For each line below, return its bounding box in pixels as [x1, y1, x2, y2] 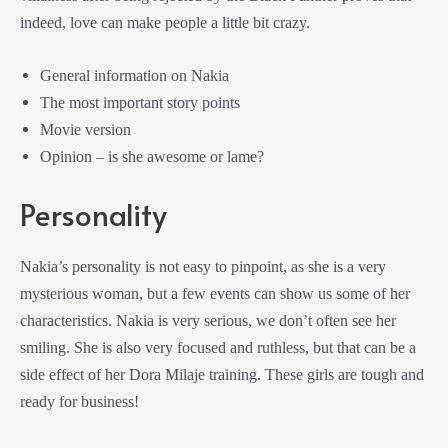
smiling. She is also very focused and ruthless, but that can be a [20, 338, 416, 358]
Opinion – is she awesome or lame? [40, 146, 264, 166]
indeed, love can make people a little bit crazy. [20, 12, 310, 32]
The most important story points [40, 92, 240, 112]
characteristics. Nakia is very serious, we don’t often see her [20, 311, 396, 331]
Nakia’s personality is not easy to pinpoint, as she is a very [20, 257, 386, 277]
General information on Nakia [40, 65, 229, 85]
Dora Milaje [129, 365, 205, 385]
